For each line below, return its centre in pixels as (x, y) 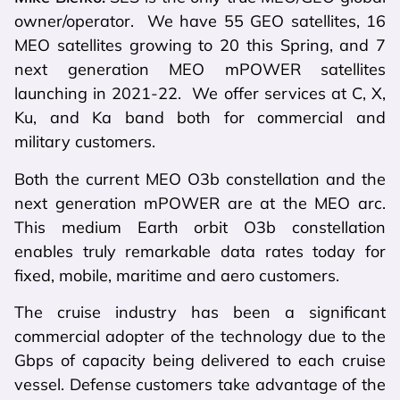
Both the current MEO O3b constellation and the (200, 179)
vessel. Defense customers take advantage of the (200, 384)
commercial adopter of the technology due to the (200, 336)
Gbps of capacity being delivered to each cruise (200, 360)
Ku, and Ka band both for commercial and (200, 118)
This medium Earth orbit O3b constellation (200, 227)
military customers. (85, 142)
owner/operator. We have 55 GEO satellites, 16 (200, 21)
